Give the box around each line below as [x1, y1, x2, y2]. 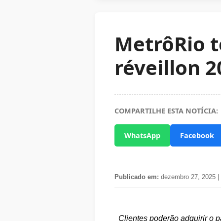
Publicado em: [114, 173, 159, 181]
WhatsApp [124, 131, 160, 140]
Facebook [180, 131, 214, 140]
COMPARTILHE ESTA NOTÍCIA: [114, 106, 218, 115]
